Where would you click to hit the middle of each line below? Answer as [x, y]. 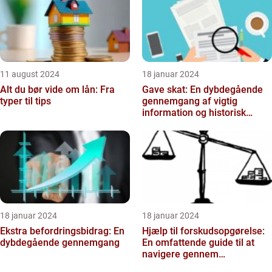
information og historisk [194, 113]
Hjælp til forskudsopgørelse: [203, 231]
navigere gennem [180, 254]
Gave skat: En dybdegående [202, 90]
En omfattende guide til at [198, 243]
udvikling [161, 124]
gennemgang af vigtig [190, 101]
